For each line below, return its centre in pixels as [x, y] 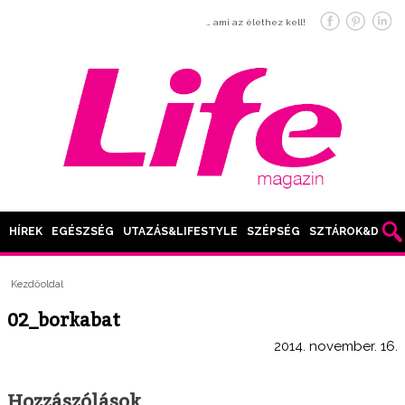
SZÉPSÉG [273, 232]
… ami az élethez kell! [256, 22]
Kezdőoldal [38, 285]
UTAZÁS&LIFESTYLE [180, 232]
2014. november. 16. [336, 346]
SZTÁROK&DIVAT [356, 232]
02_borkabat [64, 320]
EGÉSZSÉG [83, 232]
